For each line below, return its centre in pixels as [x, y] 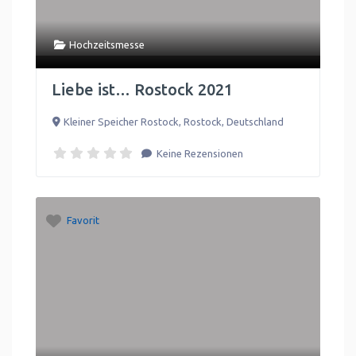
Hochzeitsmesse [106, 44]
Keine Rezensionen [199, 153]
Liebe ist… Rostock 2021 [142, 89]
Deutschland [255, 121]
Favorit [83, 220]
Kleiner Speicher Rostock [121, 121]
